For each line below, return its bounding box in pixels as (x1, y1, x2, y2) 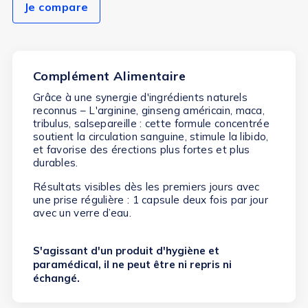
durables (32, 156, 76, 170)
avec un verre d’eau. (32, 206, 131, 220)
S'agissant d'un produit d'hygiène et (32, 244, 219, 258)
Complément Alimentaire (32, 68, 186, 85)
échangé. (32, 272, 80, 285)
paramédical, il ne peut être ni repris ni (32, 258, 232, 272)
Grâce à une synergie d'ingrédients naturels (32, 91, 247, 104)
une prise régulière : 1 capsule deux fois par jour (32, 193, 268, 207)
